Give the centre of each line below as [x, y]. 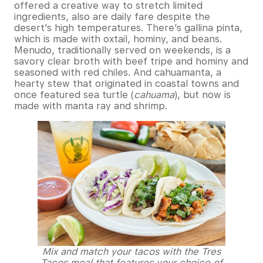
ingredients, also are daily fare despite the [112, 16]
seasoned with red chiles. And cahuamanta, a [118, 72]
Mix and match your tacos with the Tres [131, 251]
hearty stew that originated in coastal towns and [127, 83]
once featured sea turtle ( [74, 95]
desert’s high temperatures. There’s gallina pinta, [128, 28]
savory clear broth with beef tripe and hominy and [131, 61]
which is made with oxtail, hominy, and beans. [118, 39]
